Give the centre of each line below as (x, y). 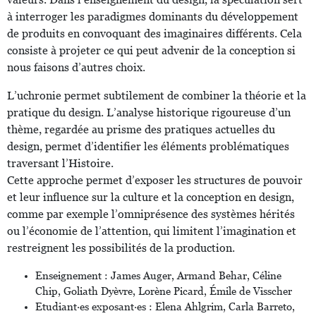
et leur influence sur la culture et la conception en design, (151, 197)
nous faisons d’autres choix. (76, 68)
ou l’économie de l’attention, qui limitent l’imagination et (152, 231)
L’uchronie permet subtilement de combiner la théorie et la (157, 96)
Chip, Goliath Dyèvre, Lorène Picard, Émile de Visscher (164, 292)
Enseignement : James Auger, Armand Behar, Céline (158, 276)
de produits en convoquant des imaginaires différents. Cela (154, 34)
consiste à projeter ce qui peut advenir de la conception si (151, 51)
